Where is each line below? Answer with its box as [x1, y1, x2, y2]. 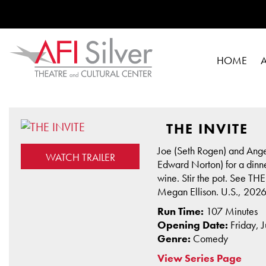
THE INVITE [166, 119, 248, 138]
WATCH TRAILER [45, 150, 115, 164]
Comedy [193, 232, 228, 246]
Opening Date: [157, 218, 230, 232]
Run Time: [157, 204, 206, 218]
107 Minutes [206, 204, 258, 218]
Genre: [157, 232, 193, 246]
